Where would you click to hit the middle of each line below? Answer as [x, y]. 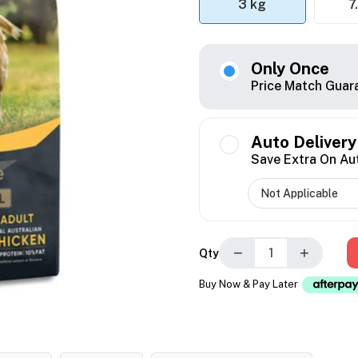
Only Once [290, 69]
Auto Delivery [304, 143]
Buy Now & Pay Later [250, 284]
